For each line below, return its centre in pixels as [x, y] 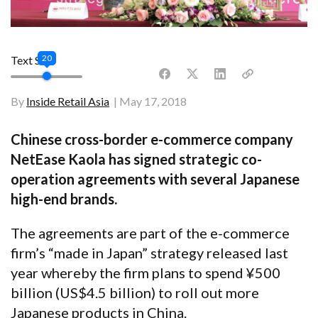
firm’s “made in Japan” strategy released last [149, 252]
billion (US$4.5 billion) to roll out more [135, 292]
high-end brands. [64, 198]
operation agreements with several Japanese [155, 179]
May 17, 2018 [153, 101]
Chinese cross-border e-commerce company [152, 139]
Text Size [33, 60]
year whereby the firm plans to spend [128, 272]
